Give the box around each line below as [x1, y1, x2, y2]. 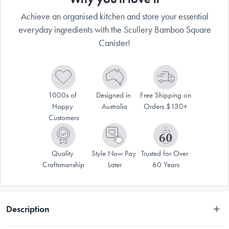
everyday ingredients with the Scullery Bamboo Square [18, 24, 211, 35]
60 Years [152, 159, 179, 169]
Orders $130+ [144, 101, 188, 111]
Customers [48, 112, 79, 122]
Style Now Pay [91, 148, 136, 158]
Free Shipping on [140, 90, 191, 100]
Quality [51, 148, 74, 158]
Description [6, 203, 50, 215]
